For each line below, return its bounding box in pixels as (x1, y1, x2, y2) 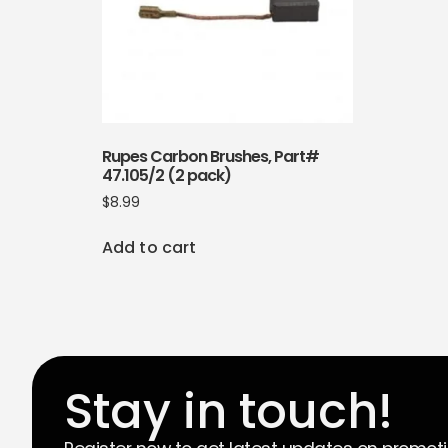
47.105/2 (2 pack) (102, 164, 231, 188)
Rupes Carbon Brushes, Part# (102, 145, 319, 169)
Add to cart (102, 236, 197, 260)
